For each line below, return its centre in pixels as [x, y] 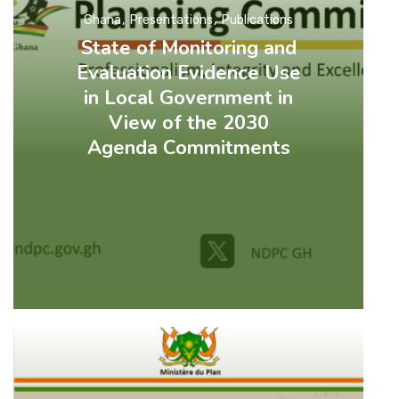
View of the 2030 [188, 123]
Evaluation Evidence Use [188, 73]
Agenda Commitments [188, 148]
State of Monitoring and [188, 49]
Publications [258, 20]
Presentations [172, 20]
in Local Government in [189, 98]
